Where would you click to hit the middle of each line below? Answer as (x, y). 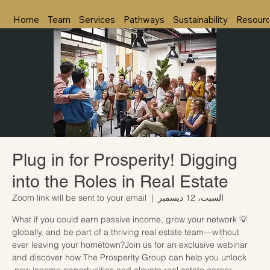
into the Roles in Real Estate (120, 181)
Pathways (144, 19)
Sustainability (200, 19)
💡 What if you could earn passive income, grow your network (124, 219)
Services (97, 19)
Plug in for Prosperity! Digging (125, 159)
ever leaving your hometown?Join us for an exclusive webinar (130, 244)
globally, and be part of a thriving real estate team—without (126, 232)
